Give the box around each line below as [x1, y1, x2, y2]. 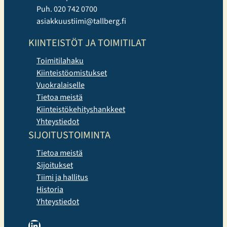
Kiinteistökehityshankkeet [36, 104, 125, 116]
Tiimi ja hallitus [36, 172, 88, 183]
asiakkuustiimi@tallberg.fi [36, 16, 126, 27]
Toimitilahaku [36, 55, 84, 67]
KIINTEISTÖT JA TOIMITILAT [28, 36, 146, 51]
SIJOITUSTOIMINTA [28, 128, 110, 143]
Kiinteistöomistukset [36, 67, 107, 79]
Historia [36, 184, 63, 196]
